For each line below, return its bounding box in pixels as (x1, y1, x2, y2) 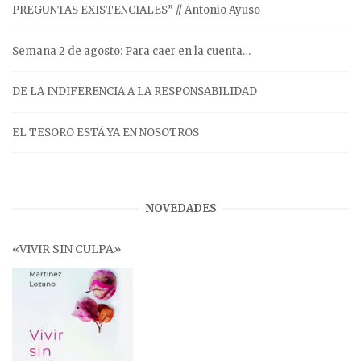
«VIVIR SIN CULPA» (12, 241, 121, 256)
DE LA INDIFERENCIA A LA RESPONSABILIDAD (12, 85, 257, 99)
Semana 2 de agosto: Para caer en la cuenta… (12, 44, 251, 58)
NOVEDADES (144, 201, 217, 216)
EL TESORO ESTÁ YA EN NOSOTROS (12, 125, 199, 139)
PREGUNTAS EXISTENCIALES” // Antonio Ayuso (12, 3, 260, 18)
